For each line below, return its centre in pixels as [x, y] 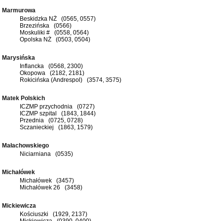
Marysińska [20, 57]
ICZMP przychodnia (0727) [57, 106]
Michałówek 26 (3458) [51, 187]
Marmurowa [20, 10]
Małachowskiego [27, 145]
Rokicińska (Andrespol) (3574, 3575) [71, 80]
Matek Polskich [25, 98]
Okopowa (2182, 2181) [52, 73]
